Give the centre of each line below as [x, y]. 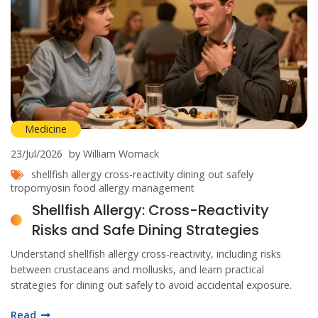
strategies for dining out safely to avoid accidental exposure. [151, 285]
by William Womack [114, 153]
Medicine [46, 128]
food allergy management [134, 187]
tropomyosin [40, 187]
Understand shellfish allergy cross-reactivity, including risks [146, 253]
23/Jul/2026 [37, 153]
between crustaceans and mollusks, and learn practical [137, 269]
